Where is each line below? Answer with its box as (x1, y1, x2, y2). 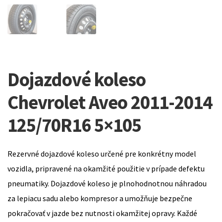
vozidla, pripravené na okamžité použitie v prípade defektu (7, 164, 205, 174)
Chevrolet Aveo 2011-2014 (7, 90, 212, 114)
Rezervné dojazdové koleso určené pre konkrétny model (7, 149, 196, 159)
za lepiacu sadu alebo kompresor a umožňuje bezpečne (7, 193, 192, 204)
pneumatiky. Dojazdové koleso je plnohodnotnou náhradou (7, 178, 207, 189)
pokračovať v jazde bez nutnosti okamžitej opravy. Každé (7, 208, 197, 219)
